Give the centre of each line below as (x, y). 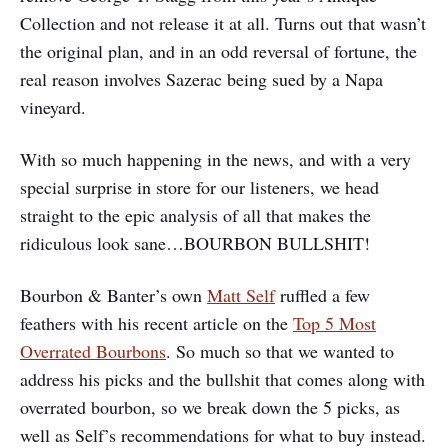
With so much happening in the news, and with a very (215, 158)
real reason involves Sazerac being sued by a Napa (201, 78)
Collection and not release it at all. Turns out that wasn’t (223, 22)
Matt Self (241, 294)
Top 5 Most (334, 322)
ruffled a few (322, 294)
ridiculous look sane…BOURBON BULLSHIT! (195, 242)
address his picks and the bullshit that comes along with (222, 378)
